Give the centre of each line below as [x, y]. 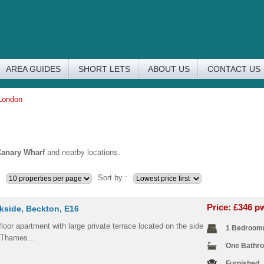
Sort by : [113, 178]
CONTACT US [234, 69]
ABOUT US [169, 69]
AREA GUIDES [33, 69]
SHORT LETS [104, 69]
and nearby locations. [82, 152]
